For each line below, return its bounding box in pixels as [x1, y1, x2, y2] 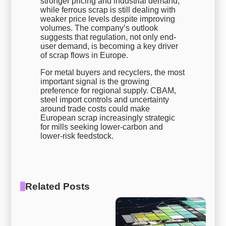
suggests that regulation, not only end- [40, 32, 177, 41]
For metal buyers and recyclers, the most [40, 68, 185, 77]
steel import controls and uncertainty [40, 95, 169, 104]
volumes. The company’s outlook [40, 23, 158, 32]
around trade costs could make [40, 104, 150, 113]
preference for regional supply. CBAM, [40, 86, 177, 95]
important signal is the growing [40, 77, 150, 86]
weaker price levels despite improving [40, 14, 176, 23]
